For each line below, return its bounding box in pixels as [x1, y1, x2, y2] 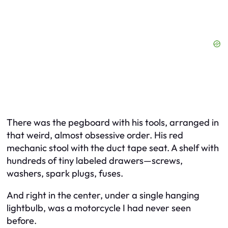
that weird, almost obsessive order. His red [7, 129, 183, 141]
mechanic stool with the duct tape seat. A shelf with [7, 141, 219, 154]
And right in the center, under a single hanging [7, 189, 199, 202]
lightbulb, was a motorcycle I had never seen [7, 202, 191, 214]
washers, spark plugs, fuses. [7, 167, 123, 179]
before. [7, 215, 37, 227]
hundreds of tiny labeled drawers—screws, [7, 154, 183, 166]
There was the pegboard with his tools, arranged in [7, 116, 219, 128]
